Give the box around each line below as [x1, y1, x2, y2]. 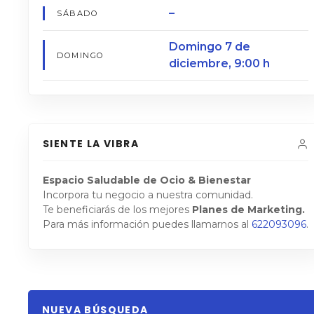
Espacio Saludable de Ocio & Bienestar [43, 174, 251, 187]
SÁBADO [57, 8, 99, 19]
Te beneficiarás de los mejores [43, 203, 192, 217]
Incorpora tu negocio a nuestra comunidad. [43, 189, 253, 202]
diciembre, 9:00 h [168, 56, 270, 70]
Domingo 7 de [168, 39, 250, 53]
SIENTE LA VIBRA [43, 137, 139, 151]
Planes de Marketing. [192, 203, 305, 217]
